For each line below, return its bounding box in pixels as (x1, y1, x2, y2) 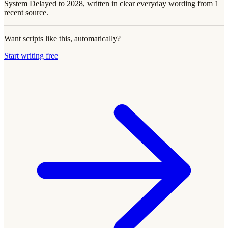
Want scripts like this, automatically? (4, 34, 121, 43)
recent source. (4, 8, 48, 17)
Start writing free (4, 51, 58, 60)
